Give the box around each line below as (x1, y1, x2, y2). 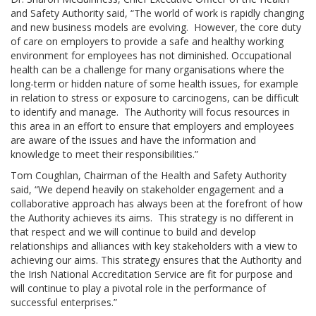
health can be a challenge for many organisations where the (11, 63, 284, 76)
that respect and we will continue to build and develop (11, 225, 256, 238)
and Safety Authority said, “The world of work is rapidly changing (11, 6, 304, 20)
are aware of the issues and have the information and (11, 133, 256, 147)
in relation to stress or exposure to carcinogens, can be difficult (11, 91, 299, 104)
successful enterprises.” (11, 296, 120, 309)
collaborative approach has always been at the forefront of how (11, 197, 303, 210)
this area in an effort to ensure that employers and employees (11, 119, 294, 133)
